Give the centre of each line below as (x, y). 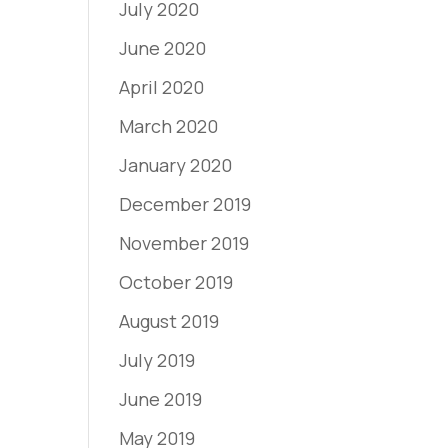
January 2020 (176, 165)
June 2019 (161, 399)
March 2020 (169, 126)
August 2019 (169, 321)
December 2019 (185, 204)
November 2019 (184, 243)
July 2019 (157, 360)
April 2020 (162, 87)
